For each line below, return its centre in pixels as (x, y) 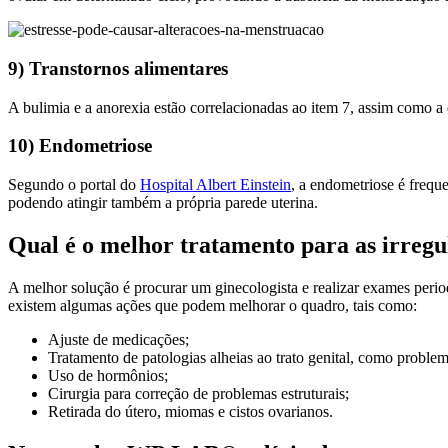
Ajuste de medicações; (118, 339)
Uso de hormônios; (108, 375)
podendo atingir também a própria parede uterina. (163, 203)
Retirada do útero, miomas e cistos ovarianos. (190, 411)
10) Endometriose (80, 146)
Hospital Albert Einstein (215, 185)
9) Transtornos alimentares (118, 68)
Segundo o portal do (74, 185)
